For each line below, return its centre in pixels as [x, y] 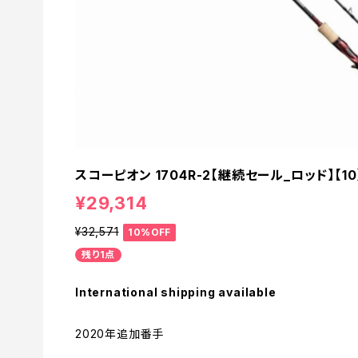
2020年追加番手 [120, 333]
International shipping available [176, 292]
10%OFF [149, 232]
